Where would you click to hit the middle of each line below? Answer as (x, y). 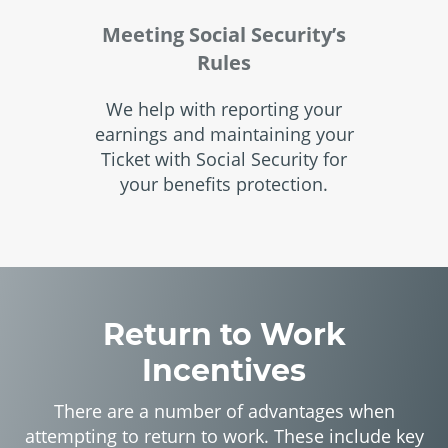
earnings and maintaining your (224, 134)
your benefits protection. (224, 184)
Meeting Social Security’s (224, 34)
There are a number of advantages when (224, 411)
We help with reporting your (224, 109)
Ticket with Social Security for (224, 159)
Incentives (224, 370)
